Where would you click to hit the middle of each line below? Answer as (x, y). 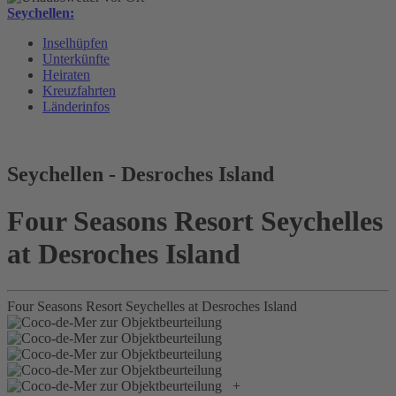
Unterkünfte (76, 58)
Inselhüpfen (75, 42)
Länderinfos (76, 106)
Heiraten (66, 74)
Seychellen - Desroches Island (141, 174)
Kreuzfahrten (79, 90)
